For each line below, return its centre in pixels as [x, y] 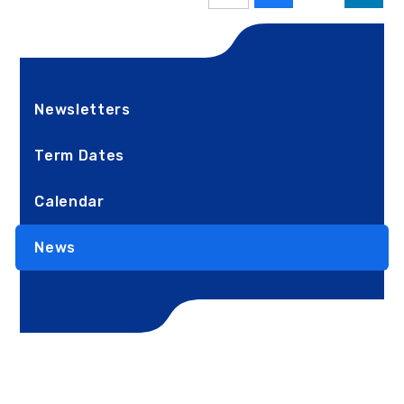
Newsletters [83, 109]
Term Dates [79, 155]
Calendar [69, 201]
